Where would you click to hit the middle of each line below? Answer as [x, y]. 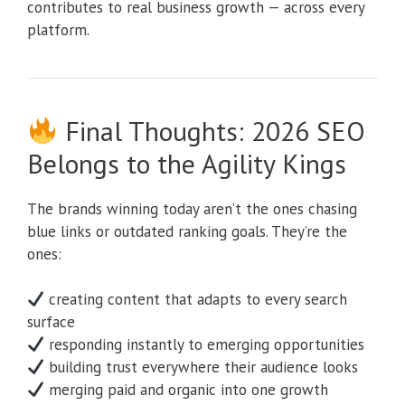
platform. [58, 29]
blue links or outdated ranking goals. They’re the [187, 231]
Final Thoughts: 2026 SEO [212, 130]
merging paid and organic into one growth [187, 390]
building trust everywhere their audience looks [202, 367]
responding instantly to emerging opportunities [205, 345]
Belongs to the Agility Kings [187, 163]
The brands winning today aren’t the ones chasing [192, 208]
